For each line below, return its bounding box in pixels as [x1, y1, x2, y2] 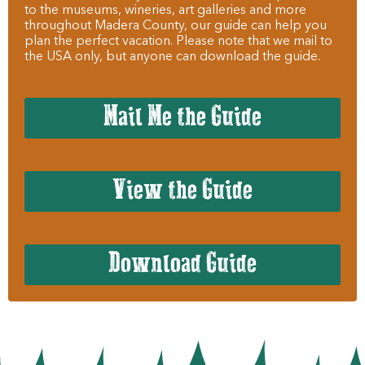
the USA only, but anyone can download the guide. [24, 50, 320, 64]
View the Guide [112, 176, 253, 206]
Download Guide [108, 249, 257, 279]
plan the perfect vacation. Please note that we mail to [24, 34, 332, 48]
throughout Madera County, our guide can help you [24, 19, 327, 33]
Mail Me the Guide [103, 103, 262, 133]
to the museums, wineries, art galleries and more [24, 3, 306, 17]
